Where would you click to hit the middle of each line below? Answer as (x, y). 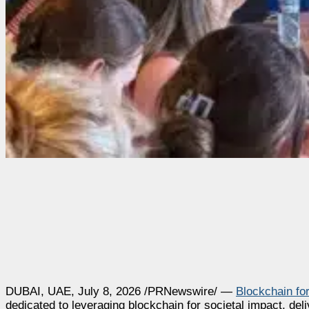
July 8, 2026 (109, 291)
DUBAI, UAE (38, 291)
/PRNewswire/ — (188, 291)
